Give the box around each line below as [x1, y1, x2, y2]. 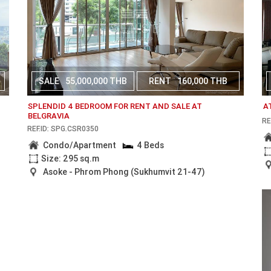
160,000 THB [177, 76, 228, 87]
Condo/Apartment [42, 139, 116, 151]
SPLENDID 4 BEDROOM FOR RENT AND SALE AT [27, 101, 202, 112]
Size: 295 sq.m [41, 153, 99, 165]
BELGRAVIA [27, 111, 70, 122]
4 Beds [137, 139, 165, 151]
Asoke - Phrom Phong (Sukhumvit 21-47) [42, 166, 205, 177]
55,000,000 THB [65, 76, 127, 87]
